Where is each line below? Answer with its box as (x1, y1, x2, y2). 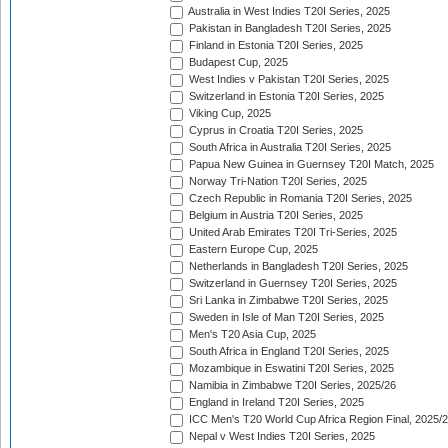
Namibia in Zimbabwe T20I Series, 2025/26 (186, 379, 396, 392)
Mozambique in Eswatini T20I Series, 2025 (186, 362, 394, 375)
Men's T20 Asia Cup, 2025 (186, 328, 316, 341)
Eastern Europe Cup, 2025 (186, 243, 318, 256)
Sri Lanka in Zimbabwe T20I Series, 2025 (186, 294, 388, 307)
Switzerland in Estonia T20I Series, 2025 (186, 90, 384, 103)
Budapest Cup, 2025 (186, 56, 288, 69)
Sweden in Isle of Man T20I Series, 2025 (186, 311, 384, 324)
